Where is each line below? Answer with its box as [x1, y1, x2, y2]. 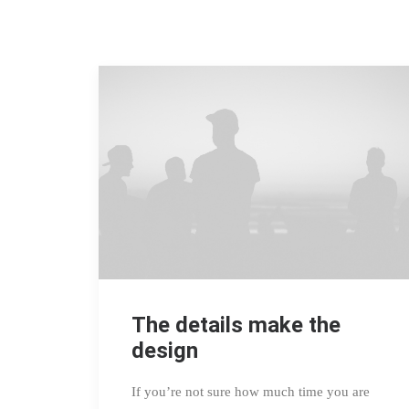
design [131, 337, 198, 363]
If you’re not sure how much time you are [131, 383, 370, 399]
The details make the [131, 311, 341, 338]
